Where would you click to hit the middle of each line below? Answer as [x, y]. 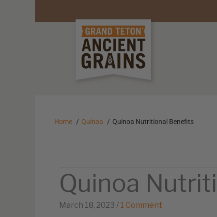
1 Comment [141, 205]
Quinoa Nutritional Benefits [153, 121]
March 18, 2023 [87, 205]
